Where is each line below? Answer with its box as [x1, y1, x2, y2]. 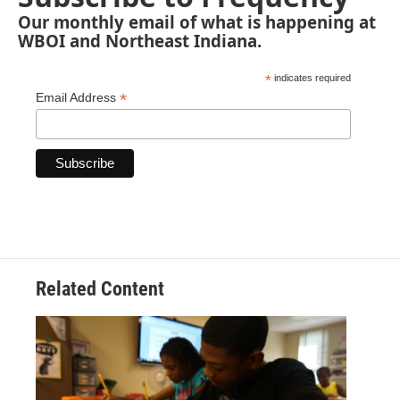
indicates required [271, 72, 352, 84]
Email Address [36, 90, 120, 105]
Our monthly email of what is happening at [18, 11, 376, 34]
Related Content [36, 278, 164, 301]
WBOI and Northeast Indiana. [18, 29, 262, 53]
